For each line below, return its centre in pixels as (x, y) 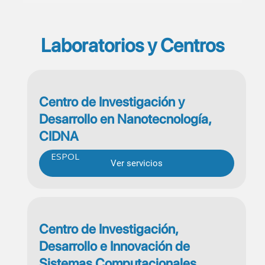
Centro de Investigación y (112, 101)
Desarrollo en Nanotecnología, (125, 119)
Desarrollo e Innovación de (114, 246)
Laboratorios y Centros (132, 46)
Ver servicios (137, 163)
